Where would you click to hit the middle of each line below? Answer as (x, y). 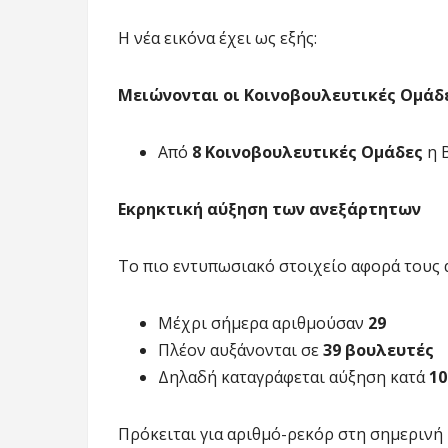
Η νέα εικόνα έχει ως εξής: (217, 37)
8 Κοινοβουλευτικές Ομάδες (307, 151)
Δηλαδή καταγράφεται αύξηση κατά (293, 376)
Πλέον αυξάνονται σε (240, 349)
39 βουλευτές (378, 349)
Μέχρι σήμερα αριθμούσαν (263, 322)
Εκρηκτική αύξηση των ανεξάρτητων (269, 208)
